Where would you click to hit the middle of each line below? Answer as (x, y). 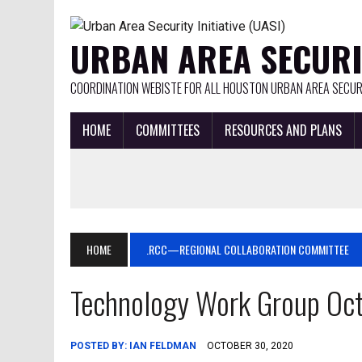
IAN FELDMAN (163, 346)
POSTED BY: (100, 346)
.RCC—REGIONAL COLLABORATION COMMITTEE (248, 249)
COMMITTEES (168, 130)
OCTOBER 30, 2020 (250, 346)
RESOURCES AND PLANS (284, 130)
